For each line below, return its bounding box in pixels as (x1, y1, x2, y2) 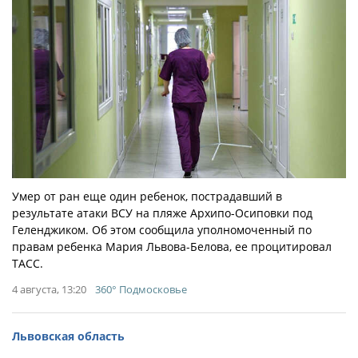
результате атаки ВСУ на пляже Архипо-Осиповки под (12, 205, 312, 221)
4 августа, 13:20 (12, 281, 86, 296)
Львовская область (12, 328, 125, 344)
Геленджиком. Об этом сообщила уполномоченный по (12, 221, 312, 237)
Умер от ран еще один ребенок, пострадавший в (12, 188, 282, 204)
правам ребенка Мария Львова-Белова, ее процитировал (12, 238, 332, 254)
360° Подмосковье (95, 281, 187, 296)
